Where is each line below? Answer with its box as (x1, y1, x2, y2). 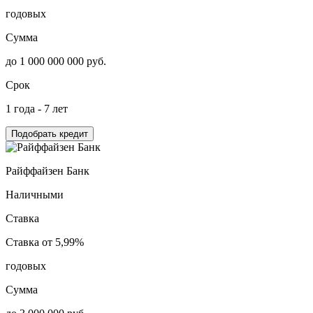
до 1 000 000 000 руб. (6, 54, 106, 67)
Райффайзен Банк (6, 164, 89, 177)
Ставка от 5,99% (6, 235, 84, 248)
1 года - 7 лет (6, 102, 68, 115)
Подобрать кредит (11, 128, 88, 139)
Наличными (6, 188, 64, 201)
